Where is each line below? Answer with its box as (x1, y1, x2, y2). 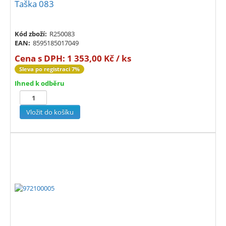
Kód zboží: (15, 29, 47, 39)
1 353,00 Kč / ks (67, 52, 131, 65)
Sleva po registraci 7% (19, 65, 80, 73)
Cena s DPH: (15, 52, 67, 65)
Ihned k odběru (15, 79, 65, 88)
